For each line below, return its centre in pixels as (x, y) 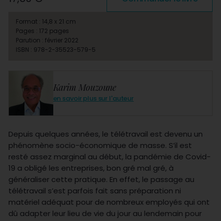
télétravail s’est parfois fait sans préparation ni (94, 190)
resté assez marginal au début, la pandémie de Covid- (109, 156)
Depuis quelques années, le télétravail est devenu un (105, 134)
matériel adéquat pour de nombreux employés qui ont (109, 202)
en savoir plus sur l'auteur (93, 99)
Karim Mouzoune (85, 88)
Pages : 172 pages (42, 31)
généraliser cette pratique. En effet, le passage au (101, 179)
